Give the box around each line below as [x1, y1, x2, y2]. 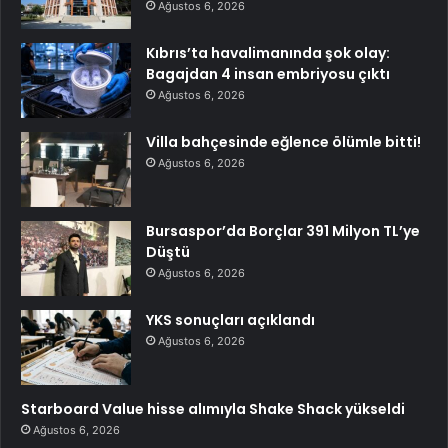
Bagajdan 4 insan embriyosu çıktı [146, 63, 390, 84]
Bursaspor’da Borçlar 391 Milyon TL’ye [146, 220, 420, 241]
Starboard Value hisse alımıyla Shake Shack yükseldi [21, 398, 405, 419]
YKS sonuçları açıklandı [146, 309, 315, 330]
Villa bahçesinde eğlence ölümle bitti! [146, 131, 421, 152]
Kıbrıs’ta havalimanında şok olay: [146, 42, 390, 63]
